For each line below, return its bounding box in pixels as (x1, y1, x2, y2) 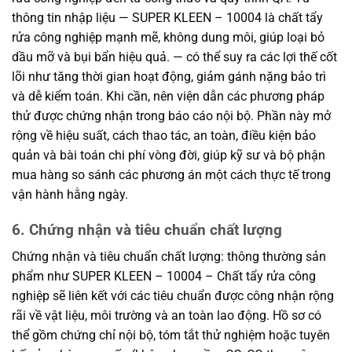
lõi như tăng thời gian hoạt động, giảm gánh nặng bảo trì (12, 68, 326, 84)
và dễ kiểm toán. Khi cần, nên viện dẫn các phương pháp (12, 88, 324, 104)
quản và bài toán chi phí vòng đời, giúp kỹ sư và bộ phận (12, 147, 325, 163)
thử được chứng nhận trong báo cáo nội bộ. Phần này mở (12, 108, 331, 123)
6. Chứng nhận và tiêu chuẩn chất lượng (12, 220, 282, 239)
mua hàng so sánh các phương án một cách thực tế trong (12, 167, 331, 182)
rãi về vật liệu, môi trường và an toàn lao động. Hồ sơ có (12, 308, 321, 324)
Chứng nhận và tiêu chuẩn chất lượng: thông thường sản (12, 249, 326, 265)
